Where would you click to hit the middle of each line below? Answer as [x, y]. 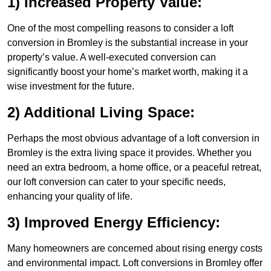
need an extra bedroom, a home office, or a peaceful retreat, [134, 168]
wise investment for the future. [71, 87]
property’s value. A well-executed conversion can [112, 57]
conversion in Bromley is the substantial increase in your [128, 43]
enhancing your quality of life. [70, 197]
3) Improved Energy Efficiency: [114, 223]
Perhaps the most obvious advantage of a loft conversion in [133, 139]
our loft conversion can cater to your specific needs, [116, 182]
